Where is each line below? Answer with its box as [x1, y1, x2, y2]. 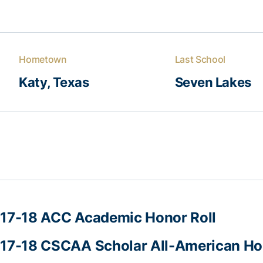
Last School [174, 53, 225, 65]
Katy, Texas [19, 75, 89, 90]
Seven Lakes [174, 75, 251, 90]
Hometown [19, 53, 67, 65]
